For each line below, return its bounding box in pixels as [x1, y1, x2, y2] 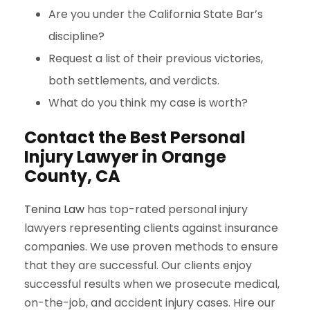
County [24, 165, 87, 188]
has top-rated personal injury [84, 201, 248, 218]
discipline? [48, 28, 104, 45]
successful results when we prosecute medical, [24, 276, 280, 293]
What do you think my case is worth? [48, 95, 248, 111]
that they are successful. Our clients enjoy [24, 257, 252, 274]
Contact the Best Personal [24, 126, 246, 149]
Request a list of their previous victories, [48, 51, 263, 67]
